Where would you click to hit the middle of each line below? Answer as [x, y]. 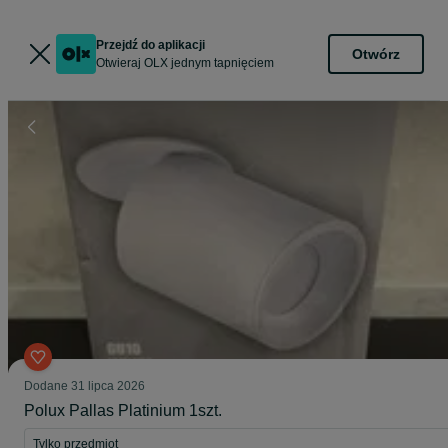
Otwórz [376, 53]
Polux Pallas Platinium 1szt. [123, 410]
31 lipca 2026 [108, 386]
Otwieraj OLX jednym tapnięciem [185, 63]
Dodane [47, 386]
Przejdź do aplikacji [150, 45]
